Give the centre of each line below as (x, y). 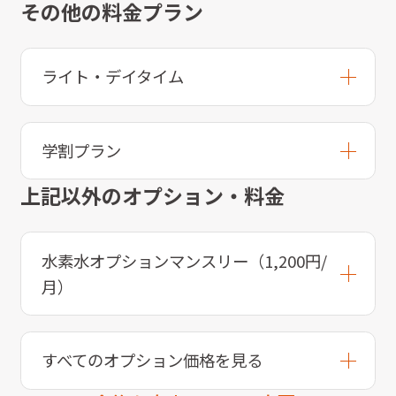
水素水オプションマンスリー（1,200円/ (184, 260)
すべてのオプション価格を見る (152, 360)
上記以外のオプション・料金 (152, 196)
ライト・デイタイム (112, 76)
